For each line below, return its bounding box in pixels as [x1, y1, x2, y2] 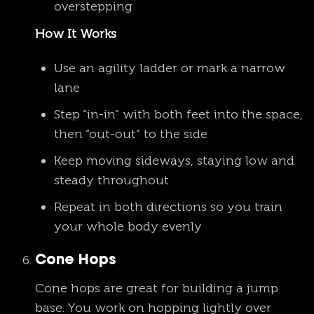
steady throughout [54, 172, 169, 189]
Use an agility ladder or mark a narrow [54, 60, 285, 76]
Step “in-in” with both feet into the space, [54, 107, 303, 123]
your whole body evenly [54, 219, 202, 235]
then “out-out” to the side [54, 126, 207, 142]
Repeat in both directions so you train [54, 199, 282, 215]
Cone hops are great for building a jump [35, 280, 278, 296]
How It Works [35, 25, 116, 41]
